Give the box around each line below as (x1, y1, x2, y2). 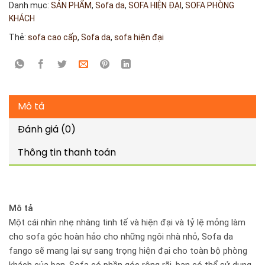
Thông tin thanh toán (18, 148, 116, 159)
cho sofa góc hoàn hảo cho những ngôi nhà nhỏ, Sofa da (9, 231, 233, 242)
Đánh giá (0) (18, 125, 76, 135)
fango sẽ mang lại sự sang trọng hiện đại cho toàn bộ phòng (9, 245, 247, 256)
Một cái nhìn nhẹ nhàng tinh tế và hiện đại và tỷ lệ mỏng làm (9, 216, 245, 228)
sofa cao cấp (28, 32, 77, 42)
